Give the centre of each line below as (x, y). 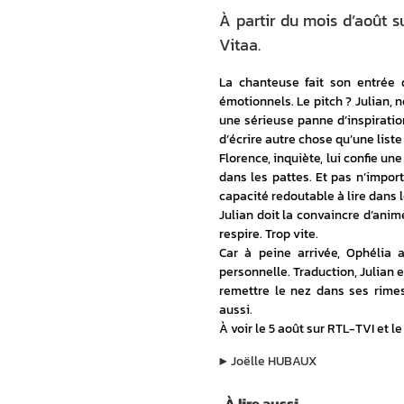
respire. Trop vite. (269, 234)
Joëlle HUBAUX (274, 361)
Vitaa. (240, 45)
